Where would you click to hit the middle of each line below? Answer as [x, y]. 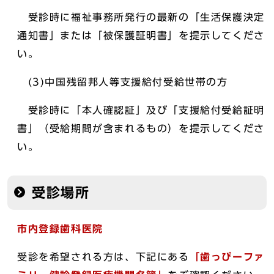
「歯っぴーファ [227, 257]
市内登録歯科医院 [60, 228]
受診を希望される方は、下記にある [103, 257]
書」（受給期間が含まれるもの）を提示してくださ [141, 128]
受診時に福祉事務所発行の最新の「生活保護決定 [141, 17]
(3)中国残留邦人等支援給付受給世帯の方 [123, 82]
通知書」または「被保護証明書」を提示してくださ [141, 35]
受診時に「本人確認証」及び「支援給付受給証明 [141, 110]
